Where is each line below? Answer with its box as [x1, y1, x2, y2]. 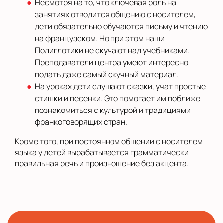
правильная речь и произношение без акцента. [15, 158, 189, 169]
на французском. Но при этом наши [35, 33, 165, 44]
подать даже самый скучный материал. [35, 69, 179, 80]
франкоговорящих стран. [35, 116, 127, 127]
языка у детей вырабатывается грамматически [15, 147, 189, 158]
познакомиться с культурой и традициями [35, 105, 191, 115]
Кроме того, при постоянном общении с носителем [15, 136, 203, 147]
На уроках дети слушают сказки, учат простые [35, 81, 206, 92]
